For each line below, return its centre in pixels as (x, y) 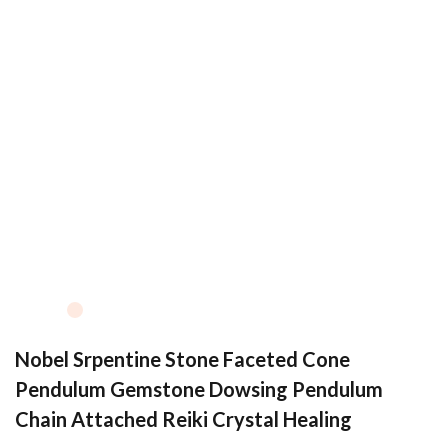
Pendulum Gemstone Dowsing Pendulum (199, 389)
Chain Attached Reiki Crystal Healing (183, 419)
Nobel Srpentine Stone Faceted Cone (182, 359)
